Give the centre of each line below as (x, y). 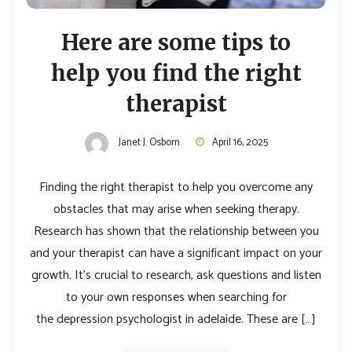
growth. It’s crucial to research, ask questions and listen (176, 276)
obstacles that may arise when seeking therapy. (176, 210)
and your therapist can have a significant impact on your (176, 254)
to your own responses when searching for (176, 298)
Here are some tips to (176, 43)
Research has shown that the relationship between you (176, 232)
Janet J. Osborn (149, 143)
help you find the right (176, 73)
